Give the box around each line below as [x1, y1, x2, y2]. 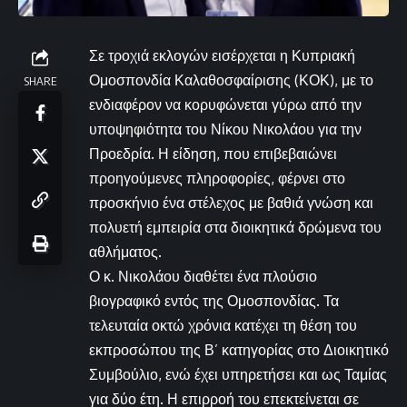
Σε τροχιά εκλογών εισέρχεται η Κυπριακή [89, 45, 355, 65]
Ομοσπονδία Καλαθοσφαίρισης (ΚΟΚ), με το [89, 70, 373, 89]
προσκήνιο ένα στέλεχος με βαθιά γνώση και [89, 193, 373, 212]
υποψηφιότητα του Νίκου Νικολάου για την [89, 119, 362, 138]
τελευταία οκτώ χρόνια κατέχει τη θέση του [89, 315, 357, 334]
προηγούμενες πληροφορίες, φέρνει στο [89, 168, 345, 187]
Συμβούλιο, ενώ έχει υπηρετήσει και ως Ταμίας [89, 364, 387, 383]
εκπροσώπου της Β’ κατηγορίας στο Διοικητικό [89, 340, 389, 359]
